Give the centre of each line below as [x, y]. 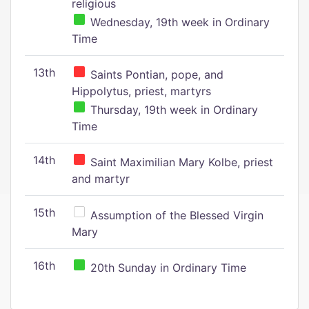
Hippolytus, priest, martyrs [141, 91]
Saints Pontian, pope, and [155, 74]
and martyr [101, 179]
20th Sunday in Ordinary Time [167, 268]
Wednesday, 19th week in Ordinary [178, 22]
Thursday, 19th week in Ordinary [172, 110]
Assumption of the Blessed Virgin [175, 215]
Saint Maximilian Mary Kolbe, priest [180, 162]
